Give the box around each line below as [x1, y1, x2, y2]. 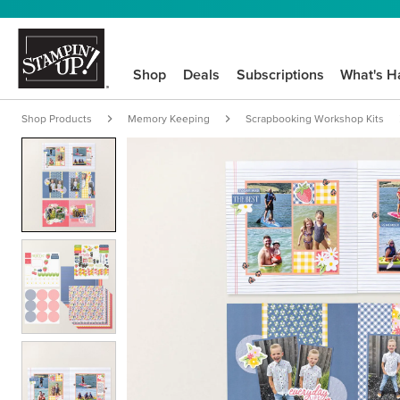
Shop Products [21, 112, 92, 124]
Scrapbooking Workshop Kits [246, 112, 384, 124]
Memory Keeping [128, 112, 210, 124]
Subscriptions [236, 66, 324, 82]
